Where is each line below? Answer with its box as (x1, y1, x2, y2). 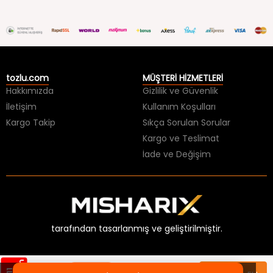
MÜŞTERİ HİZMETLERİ (143, 52, 223, 65)
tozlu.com (6, 52, 49, 65)
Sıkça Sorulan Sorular (143, 97, 230, 110)
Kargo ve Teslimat (143, 113, 219, 126)
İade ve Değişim (143, 129, 211, 141)
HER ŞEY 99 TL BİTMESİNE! (23, 252, 157, 269)
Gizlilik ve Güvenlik (143, 65, 218, 78)
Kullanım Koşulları (143, 81, 216, 94)
